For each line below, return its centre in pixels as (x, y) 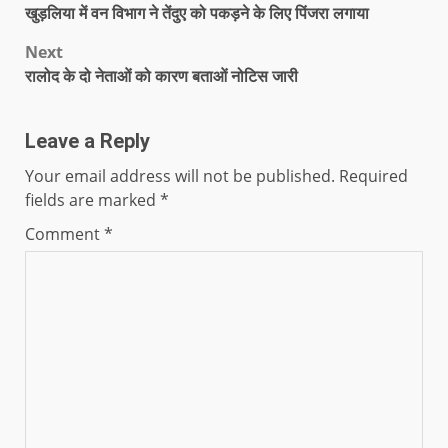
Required (373, 175)
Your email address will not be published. (180, 175)
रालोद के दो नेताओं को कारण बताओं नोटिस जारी (161, 75)
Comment (64, 233)
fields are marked (92, 199)
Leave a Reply (87, 140)
